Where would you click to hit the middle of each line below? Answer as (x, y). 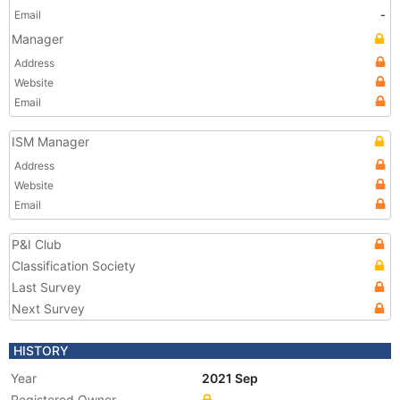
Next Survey (48, 308)
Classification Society (74, 266)
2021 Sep (231, 378)
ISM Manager (50, 142)
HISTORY (41, 350)
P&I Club (37, 244)
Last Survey (46, 287)
